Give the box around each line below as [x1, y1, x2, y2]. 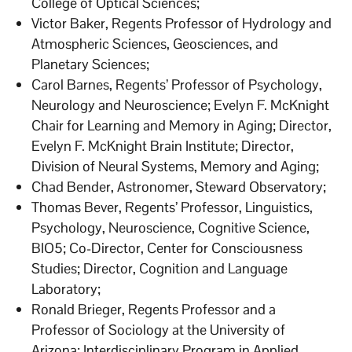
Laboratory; [31, 279, 101, 298]
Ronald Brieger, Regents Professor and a [31, 299, 277, 318]
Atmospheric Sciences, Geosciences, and [31, 34, 279, 53]
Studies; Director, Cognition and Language [31, 258, 288, 277]
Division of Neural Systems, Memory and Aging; [31, 156, 320, 175]
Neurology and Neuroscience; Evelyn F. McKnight [31, 95, 330, 114]
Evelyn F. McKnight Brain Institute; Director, [31, 136, 295, 155]
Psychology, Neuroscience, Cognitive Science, [31, 218, 310, 236]
